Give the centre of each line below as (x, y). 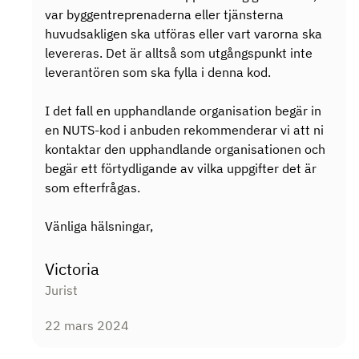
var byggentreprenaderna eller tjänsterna (164, 14)
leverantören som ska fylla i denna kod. (158, 72)
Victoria (72, 269)
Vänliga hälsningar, (99, 226)
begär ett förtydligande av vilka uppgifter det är (181, 168)
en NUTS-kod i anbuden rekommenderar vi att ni (184, 130)
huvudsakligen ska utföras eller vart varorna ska (184, 34)
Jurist (61, 290)
